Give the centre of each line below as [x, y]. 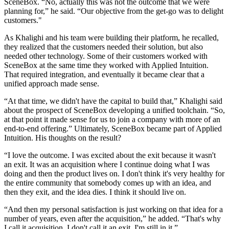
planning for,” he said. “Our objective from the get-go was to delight [114, 11]
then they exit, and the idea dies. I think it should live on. [95, 192]
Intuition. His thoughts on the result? [63, 138]
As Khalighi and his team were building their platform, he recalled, [111, 37]
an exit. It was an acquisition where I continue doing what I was [107, 164]
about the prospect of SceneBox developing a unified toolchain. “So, [114, 110]
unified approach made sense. [52, 83]
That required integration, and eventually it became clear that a [104, 74]
